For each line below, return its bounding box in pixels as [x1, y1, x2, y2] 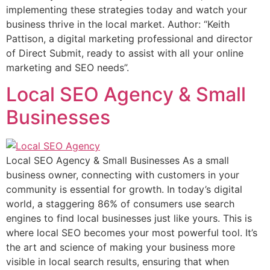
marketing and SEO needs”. [6, 61, 129, 74]
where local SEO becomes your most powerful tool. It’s [6, 226, 257, 239]
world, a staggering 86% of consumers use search [6, 197, 234, 210]
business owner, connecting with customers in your [6, 168, 239, 181]
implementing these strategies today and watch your [6, 3, 247, 16]
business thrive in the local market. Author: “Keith [6, 17, 230, 30]
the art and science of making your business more [6, 240, 235, 253]
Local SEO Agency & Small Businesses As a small [6, 154, 229, 166]
